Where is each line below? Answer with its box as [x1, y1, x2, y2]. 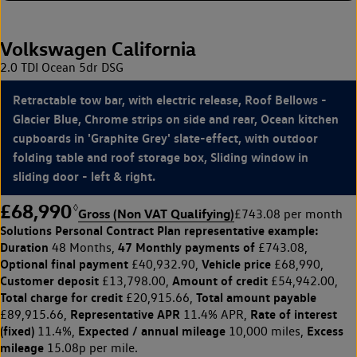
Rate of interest [250, 306, 337, 323]
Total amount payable [196, 289, 316, 306]
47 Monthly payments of [118, 239, 255, 256]
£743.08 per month [234, 206, 343, 222]
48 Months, [49, 240, 118, 256]
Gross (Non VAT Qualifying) [78, 206, 234, 222]
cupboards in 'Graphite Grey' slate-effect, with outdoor [13, 130, 318, 147]
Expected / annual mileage [78, 323, 226, 339]
